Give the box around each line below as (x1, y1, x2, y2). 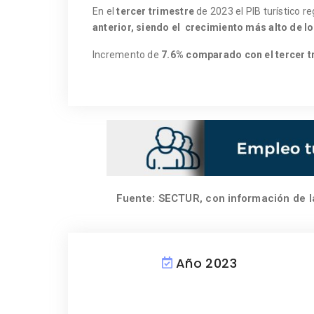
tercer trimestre (116, 5, 194, 17)
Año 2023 (175, 254, 238, 272)
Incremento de (93, 48, 162, 60)
